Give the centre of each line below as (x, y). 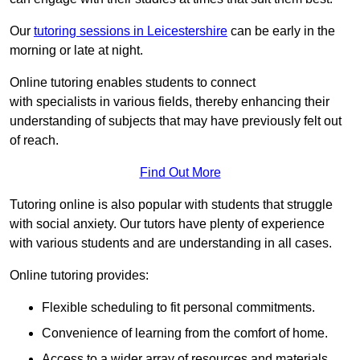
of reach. (34, 141)
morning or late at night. (76, 51)
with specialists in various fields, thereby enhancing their (170, 102)
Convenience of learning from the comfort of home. (185, 333)
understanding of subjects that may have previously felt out (176, 121)
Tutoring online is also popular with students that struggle (171, 205)
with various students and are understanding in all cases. (171, 243)
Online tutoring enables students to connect (133, 83)
